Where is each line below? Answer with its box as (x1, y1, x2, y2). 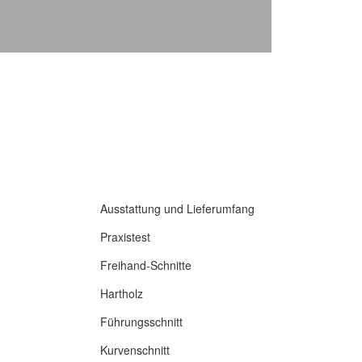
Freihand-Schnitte (99, 256, 192, 273)
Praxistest (99, 228, 150, 245)
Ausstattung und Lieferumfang (99, 200, 255, 217)
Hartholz (99, 284, 143, 301)
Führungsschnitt (99, 313, 183, 330)
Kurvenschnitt (99, 341, 170, 358)
